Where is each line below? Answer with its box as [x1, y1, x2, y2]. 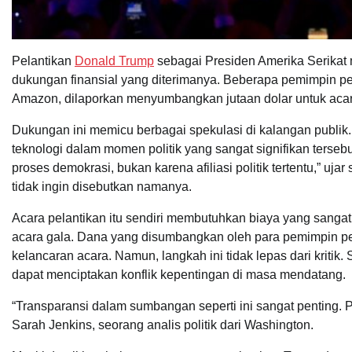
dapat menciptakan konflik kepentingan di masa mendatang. [12, 268, 346, 282]
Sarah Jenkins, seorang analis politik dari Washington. [12, 318, 313, 332]
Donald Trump [75, 54, 154, 68]
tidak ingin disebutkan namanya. [12, 180, 192, 194]
